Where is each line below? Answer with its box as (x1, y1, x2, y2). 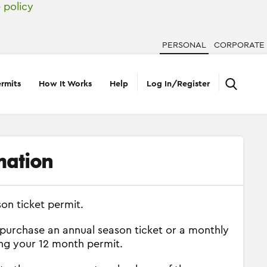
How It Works (39, 80, 92, 88)
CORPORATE (214, 41, 265, 49)
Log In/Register (147, 80, 210, 88)
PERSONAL (162, 41, 206, 49)
